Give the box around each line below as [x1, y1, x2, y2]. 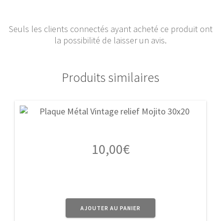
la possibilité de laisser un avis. [54, 35, 167, 46]
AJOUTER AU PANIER [80, 204, 141, 212]
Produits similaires [62, 69, 159, 86]
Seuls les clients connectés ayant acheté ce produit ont [8, 23, 213, 35]
